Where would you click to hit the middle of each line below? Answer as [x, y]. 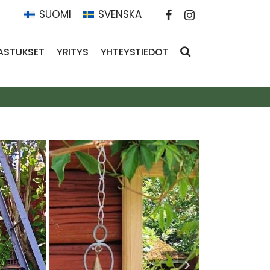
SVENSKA [120, 14]
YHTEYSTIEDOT [134, 52]
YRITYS [72, 52]
